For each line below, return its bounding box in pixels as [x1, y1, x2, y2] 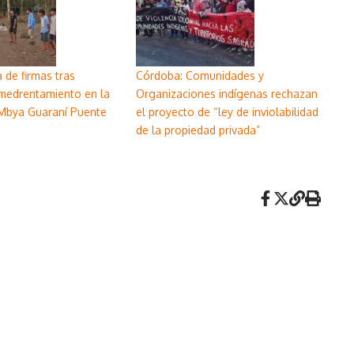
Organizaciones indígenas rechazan [136, 86, 318, 100]
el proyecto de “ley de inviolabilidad [136, 104, 318, 119]
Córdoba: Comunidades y [136, 68, 264, 82]
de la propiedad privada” [136, 122, 260, 137]
